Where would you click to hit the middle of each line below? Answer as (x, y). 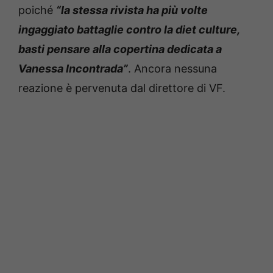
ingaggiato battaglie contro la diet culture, (129, 30)
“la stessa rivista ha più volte (132, 10)
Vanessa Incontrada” (73, 69)
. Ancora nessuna (172, 69)
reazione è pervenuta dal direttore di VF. (122, 88)
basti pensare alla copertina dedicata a (120, 49)
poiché (37, 10)
